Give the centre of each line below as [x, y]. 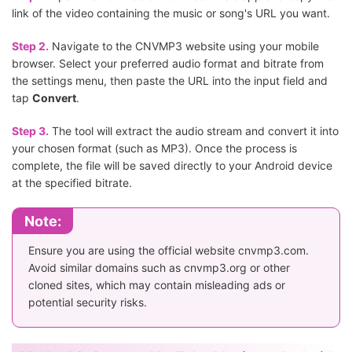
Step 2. [30, 46]
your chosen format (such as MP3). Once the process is [154, 148]
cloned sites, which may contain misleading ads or [157, 285]
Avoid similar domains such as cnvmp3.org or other [159, 268]
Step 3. [30, 131]
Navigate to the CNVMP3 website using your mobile [184, 46]
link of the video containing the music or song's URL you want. [171, 13]
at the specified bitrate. [72, 183]
